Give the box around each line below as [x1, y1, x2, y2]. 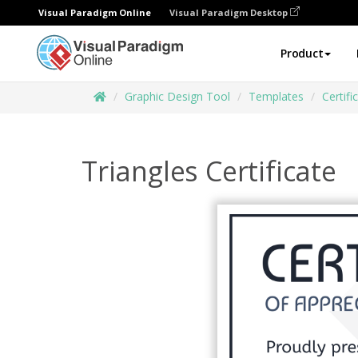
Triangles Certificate [82, 153, 336, 189]
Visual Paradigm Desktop [169, 6, 290, 18]
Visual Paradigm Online [38, 6, 151, 18]
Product [280, 46, 324, 61]
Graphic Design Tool [125, 89, 230, 104]
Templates [249, 89, 304, 104]
